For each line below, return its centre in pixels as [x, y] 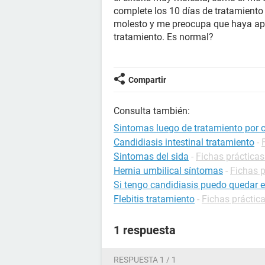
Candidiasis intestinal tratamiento [184, 142]
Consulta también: [152, 111]
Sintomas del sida [151, 156]
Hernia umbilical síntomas [168, 171]
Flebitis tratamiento [154, 199]
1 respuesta [145, 230]
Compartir [147, 80]
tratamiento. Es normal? [164, 37]
